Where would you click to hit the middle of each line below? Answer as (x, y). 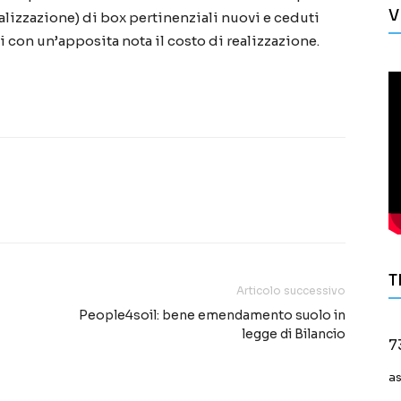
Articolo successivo (291, 291)
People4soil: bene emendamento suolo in (212, 316)
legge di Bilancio (294, 334)
